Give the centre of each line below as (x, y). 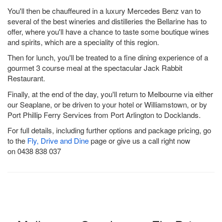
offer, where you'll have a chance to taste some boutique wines (108, 31)
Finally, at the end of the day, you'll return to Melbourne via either (110, 94)
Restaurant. (26, 78)
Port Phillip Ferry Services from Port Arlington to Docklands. (104, 114)
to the (17, 141)
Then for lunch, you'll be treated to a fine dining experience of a (108, 57)
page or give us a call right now (139, 141)
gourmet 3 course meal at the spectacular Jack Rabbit (95, 68)
